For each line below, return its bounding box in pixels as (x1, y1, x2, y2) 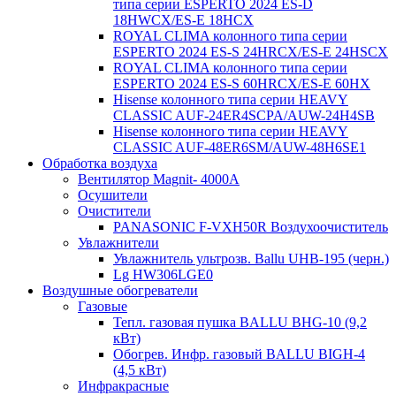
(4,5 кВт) (113, 362, 166, 377)
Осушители (78, 187, 148, 202)
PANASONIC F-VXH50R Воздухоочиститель (113, 219, 388, 234)
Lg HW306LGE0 (113, 267, 213, 282)
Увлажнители (78, 235, 159, 250)
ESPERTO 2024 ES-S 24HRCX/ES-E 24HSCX (113, 44, 388, 59)
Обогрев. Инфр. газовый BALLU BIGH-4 (113, 346, 365, 362)
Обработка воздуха (42, 156, 157, 171)
